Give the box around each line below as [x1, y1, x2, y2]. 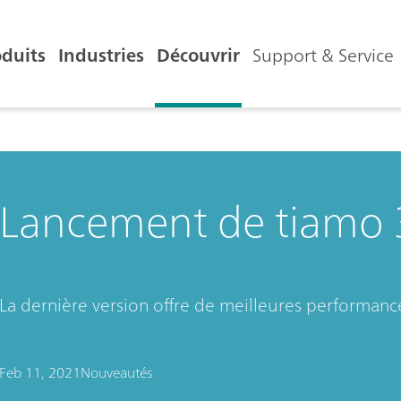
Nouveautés [80, 360, 152, 385]
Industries [58, 39, 144, 71]
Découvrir [157, 39, 240, 71]
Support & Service [252, 39, 394, 71]
